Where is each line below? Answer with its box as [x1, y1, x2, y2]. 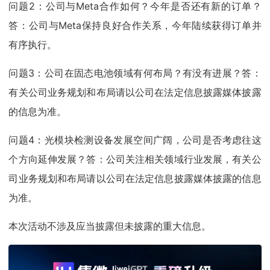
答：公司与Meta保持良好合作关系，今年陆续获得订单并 [8, 19, 262, 32]
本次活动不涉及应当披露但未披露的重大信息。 [8, 220, 212, 233]
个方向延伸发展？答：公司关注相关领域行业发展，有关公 [8, 153, 262, 166]
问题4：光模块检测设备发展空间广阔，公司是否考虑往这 [8, 134, 262, 146]
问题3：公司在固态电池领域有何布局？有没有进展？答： [8, 67, 262, 80]
